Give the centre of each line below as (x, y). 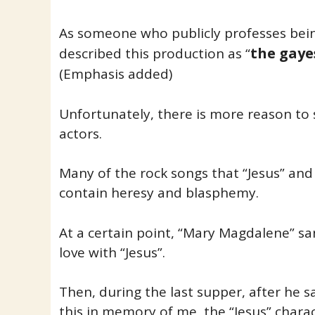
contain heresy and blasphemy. (159, 193)
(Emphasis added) (115, 74)
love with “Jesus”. (112, 252)
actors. (80, 133)
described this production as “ (154, 54)
